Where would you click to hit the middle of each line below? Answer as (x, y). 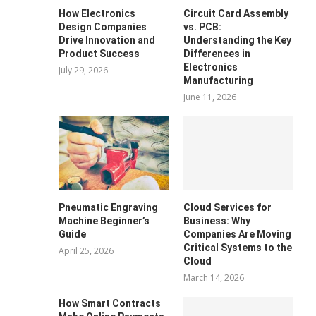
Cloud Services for (227, 208)
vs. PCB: (202, 26)
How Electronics (97, 13)
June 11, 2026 (209, 97)
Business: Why (217, 221)
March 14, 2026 (213, 278)
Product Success (99, 53)
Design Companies (103, 26)
